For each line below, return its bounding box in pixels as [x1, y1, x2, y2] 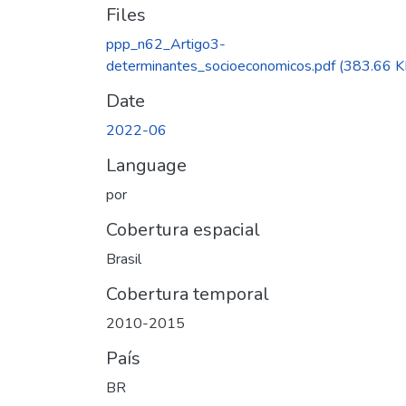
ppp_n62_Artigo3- [106, 34, 226, 54]
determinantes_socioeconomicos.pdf [106, 55, 335, 76]
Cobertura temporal [106, 281, 269, 306]
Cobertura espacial [106, 217, 260, 242]
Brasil [106, 248, 141, 269]
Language [106, 152, 187, 178]
